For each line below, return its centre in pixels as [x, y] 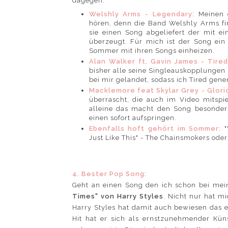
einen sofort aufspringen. [134, 118]
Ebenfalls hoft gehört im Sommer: [155, 129]
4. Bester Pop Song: [109, 174]
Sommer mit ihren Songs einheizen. [153, 50]
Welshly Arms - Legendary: [141, 14]
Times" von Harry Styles [118, 196]
